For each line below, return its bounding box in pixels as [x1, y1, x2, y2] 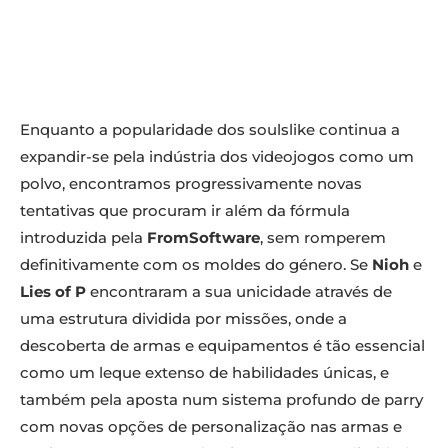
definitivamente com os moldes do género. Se [20, 255, 372, 275]
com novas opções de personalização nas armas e [20, 417, 402, 437]
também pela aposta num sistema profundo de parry [20, 390, 423, 410]
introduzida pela [20, 228, 147, 248]
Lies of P [20, 282, 86, 302]
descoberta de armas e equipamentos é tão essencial [20, 336, 425, 356]
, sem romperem [260, 228, 386, 248]
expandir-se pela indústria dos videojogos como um [20, 147, 414, 167]
